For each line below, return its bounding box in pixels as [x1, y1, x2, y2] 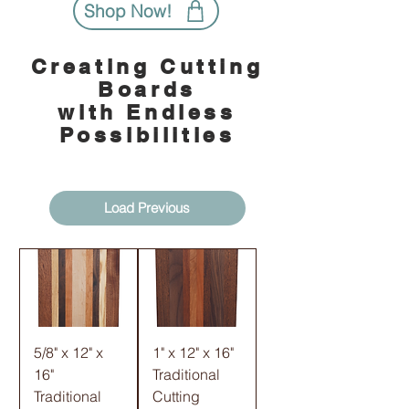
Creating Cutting [30, 53, 264, 79]
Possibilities [58, 121, 236, 147]
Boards [98, 76, 196, 101]
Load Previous [104, 198, 190, 216]
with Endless [58, 99, 236, 124]
